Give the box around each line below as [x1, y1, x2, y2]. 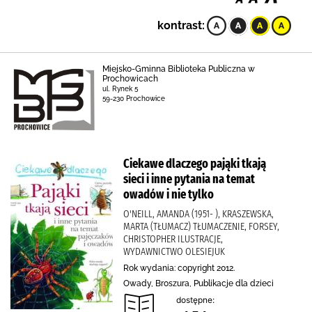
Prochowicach [102, 74, 158, 84]
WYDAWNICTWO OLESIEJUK [123, 245, 225, 258]
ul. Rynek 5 [102, 85, 138, 93]
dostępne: [176, 295, 214, 305]
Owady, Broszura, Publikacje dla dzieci [123, 279, 274, 288]
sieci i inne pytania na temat [123, 171, 255, 187]
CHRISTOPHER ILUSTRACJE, [123, 233, 223, 245]
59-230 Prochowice [102, 95, 165, 102]
